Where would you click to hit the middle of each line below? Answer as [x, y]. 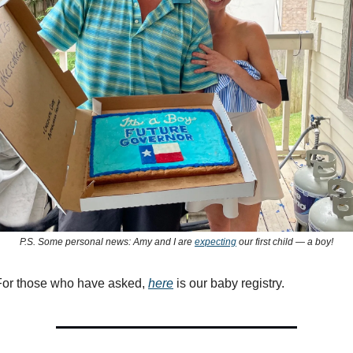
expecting [216, 242]
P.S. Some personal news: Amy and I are [107, 242]
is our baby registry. [229, 284]
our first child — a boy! [285, 242]
